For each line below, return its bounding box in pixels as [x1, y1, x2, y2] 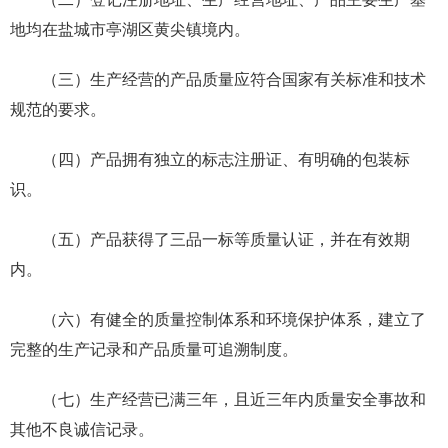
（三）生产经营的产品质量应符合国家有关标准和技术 [42, 70, 426, 88]
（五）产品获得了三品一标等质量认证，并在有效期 [42, 230, 410, 248]
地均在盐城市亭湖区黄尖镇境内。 [10, 20, 250, 38]
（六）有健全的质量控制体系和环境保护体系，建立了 [42, 310, 426, 328]
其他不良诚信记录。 [10, 420, 154, 438]
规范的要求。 [10, 100, 106, 118]
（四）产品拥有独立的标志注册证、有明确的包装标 [42, 150, 410, 168]
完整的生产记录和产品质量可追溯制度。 [10, 340, 298, 358]
